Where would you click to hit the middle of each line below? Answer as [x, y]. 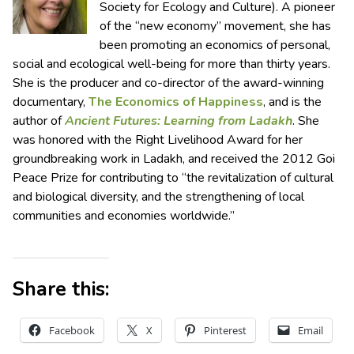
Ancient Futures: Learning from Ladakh [179, 121]
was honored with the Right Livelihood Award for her [158, 140]
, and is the [292, 102]
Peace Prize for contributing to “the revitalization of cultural [173, 178]
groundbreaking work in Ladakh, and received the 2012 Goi [174, 159]
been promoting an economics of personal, [215, 45]
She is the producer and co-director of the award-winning [168, 83]
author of [39, 121]
